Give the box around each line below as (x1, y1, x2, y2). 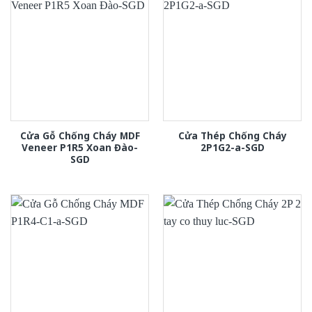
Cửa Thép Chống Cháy (178, 128, 287, 142)
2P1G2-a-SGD (200, 140, 265, 154)
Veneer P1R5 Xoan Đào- (22, 140, 138, 154)
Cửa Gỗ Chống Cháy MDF (19, 128, 140, 142)
